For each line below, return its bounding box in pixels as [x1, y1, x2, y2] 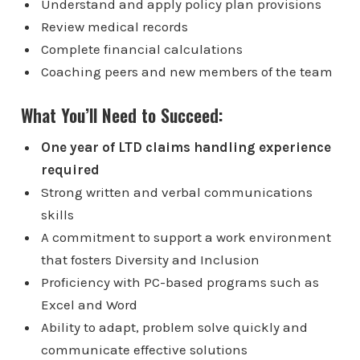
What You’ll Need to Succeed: [20, 101, 223, 128]
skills [40, 206, 74, 223]
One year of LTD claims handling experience [40, 138, 331, 155]
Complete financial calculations [40, 40, 243, 57]
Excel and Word [40, 296, 137, 313]
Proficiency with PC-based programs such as [40, 273, 319, 290]
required [40, 161, 100, 178]
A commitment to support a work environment [40, 228, 331, 245]
